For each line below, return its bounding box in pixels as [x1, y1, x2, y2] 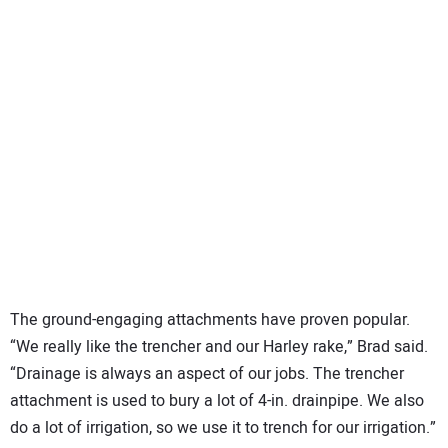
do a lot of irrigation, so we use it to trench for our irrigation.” [10, 415, 436, 440]
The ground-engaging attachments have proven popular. [10, 307, 410, 332]
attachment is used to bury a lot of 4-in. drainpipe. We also [10, 388, 424, 413]
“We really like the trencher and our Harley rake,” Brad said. [10, 334, 428, 359]
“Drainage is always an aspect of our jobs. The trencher [10, 361, 404, 386]
